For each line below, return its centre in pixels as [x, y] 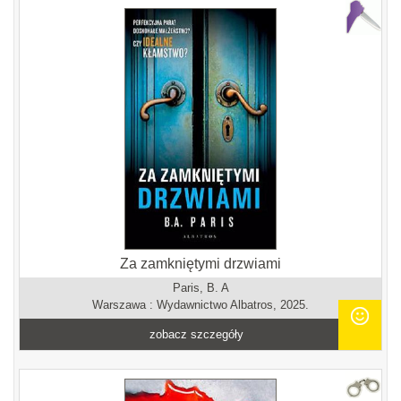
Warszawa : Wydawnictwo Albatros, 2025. [200, 305]
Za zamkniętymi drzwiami [200, 264]
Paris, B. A [200, 288]
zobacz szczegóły [197, 334]
